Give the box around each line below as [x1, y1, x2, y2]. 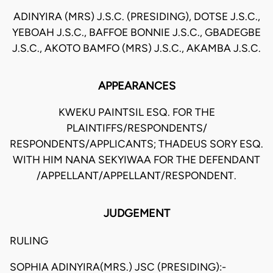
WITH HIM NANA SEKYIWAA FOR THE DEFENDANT [13, 154, 260, 166]
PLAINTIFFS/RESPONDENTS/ [66, 122, 207, 135]
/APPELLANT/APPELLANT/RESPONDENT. [37, 169, 236, 182]
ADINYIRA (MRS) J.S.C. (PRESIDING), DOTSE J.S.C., [13, 10, 260, 23]
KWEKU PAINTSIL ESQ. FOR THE [58, 106, 215, 119]
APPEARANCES [97, 79, 175, 93]
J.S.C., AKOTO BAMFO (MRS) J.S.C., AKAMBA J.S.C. [12, 42, 261, 55]
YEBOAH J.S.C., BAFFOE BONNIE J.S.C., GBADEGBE [12, 26, 261, 39]
